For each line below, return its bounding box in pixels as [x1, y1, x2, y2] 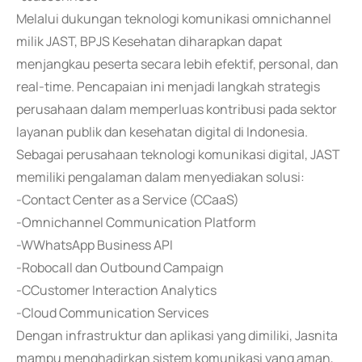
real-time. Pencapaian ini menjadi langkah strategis [16, 78, 320, 95]
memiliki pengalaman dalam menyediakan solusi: [16, 168, 305, 186]
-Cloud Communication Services [16, 304, 208, 322]
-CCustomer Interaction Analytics [16, 281, 217, 299]
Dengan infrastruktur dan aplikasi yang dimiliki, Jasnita [16, 326, 338, 344]
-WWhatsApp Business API [16, 236, 173, 254]
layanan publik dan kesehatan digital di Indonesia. [16, 123, 308, 141]
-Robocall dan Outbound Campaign [16, 259, 224, 276]
